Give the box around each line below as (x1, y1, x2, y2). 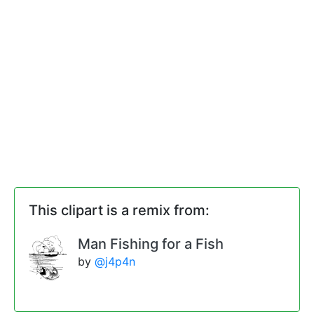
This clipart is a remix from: (29, 202, 210, 219)
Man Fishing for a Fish (78, 235, 224, 253)
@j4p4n (95, 254, 136, 269)
